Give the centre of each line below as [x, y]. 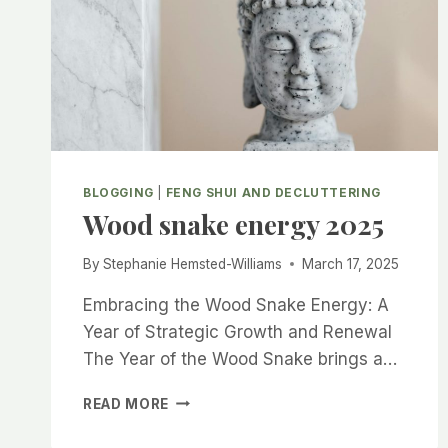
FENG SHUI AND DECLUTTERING [273, 193]
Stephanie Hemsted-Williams [193, 263]
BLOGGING [118, 193]
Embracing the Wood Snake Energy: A [236, 304]
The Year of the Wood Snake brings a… [240, 358]
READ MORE [126, 403]
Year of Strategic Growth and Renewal [237, 331]
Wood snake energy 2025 [233, 224]
